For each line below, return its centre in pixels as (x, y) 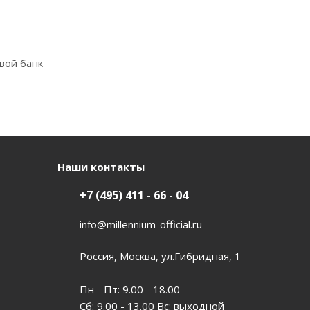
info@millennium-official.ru (140, 224)
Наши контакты (101, 167)
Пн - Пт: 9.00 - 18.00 (129, 289)
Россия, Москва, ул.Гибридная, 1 (160, 256)
